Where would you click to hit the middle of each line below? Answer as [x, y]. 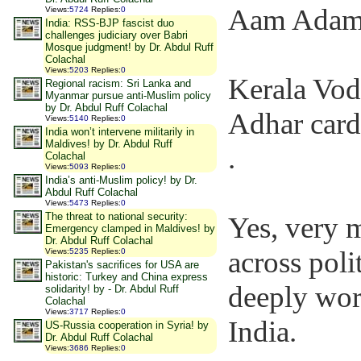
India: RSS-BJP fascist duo [110, 23]
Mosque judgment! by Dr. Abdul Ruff [129, 47]
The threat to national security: [116, 216]
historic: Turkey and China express [127, 277]
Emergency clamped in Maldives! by [130, 228]
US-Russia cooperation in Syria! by [127, 325]
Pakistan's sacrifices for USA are [122, 265]
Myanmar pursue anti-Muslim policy [128, 95]
